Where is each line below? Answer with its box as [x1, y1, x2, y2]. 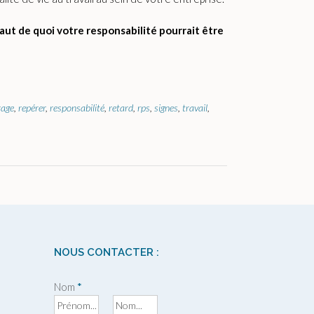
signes [154, 101, 178, 114]
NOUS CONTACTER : [54, 245, 160, 259]
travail [182, 101, 207, 114]
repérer [18, 101, 46, 114]
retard [109, 101, 133, 114]
